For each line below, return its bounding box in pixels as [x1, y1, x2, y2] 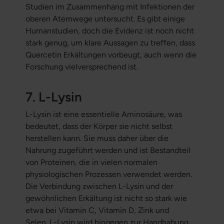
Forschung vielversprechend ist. [25, 62, 138, 72]
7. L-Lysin [25, 89, 82, 105]
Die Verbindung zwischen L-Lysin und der [25, 181, 173, 191]
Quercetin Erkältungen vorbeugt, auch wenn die [25, 50, 196, 60]
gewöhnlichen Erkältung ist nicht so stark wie [25, 193, 187, 203]
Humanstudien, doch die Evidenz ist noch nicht [25, 26, 194, 36]
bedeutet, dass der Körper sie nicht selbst [25, 121, 172, 131]
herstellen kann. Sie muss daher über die [25, 133, 168, 143]
